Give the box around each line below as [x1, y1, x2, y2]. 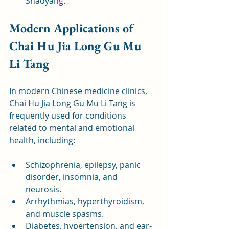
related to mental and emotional [9, 122, 136, 133]
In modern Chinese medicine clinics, [9, 85, 149, 97]
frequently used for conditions [9, 109, 128, 121]
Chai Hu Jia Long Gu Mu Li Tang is [9, 97, 138, 109]
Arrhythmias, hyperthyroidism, [26, 195, 146, 207]
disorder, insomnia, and [26, 171, 120, 182]
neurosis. [26, 183, 61, 195]
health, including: [9, 134, 75, 146]
